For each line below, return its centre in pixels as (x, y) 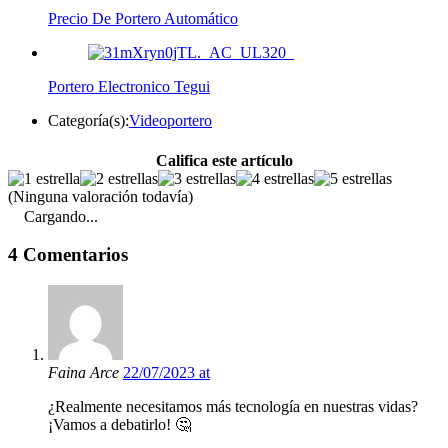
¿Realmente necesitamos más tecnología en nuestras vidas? (233, 407)
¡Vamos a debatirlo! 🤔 (119, 425)
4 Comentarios (68, 255)
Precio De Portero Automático (143, 19)
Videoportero (170, 121)
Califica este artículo (224, 160)
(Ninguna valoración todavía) (100, 196)
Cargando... (61, 216)
